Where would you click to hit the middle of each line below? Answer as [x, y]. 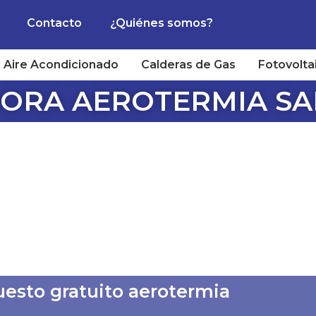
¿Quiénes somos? [161, 23]
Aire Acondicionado [61, 65]
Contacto [54, 23]
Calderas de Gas [188, 65]
